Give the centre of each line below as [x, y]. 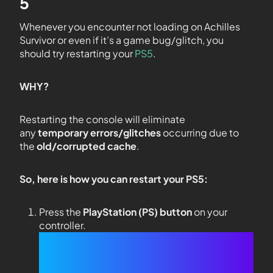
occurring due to [200, 133]
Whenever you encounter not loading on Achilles [130, 27]
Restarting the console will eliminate [102, 119]
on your [210, 212]
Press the [61, 212]
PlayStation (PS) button [137, 212]
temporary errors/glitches [99, 133]
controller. [62, 225]
